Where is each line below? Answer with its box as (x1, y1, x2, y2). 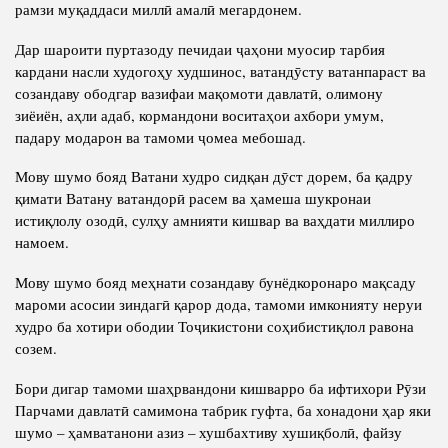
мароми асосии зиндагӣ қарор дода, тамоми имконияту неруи (15, 294, 422, 315)
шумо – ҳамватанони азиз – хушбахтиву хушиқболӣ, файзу (15, 422, 402, 443)
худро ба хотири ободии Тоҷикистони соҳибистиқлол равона (15, 316, 414, 337)
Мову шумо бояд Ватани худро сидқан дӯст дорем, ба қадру (15, 166, 413, 187)
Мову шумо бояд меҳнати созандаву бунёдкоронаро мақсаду (15, 272, 416, 293)
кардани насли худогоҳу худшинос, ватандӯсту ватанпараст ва (15, 60, 426, 81)
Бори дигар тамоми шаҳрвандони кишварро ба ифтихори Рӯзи (15, 378, 426, 399)
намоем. (15, 232, 69, 253)
